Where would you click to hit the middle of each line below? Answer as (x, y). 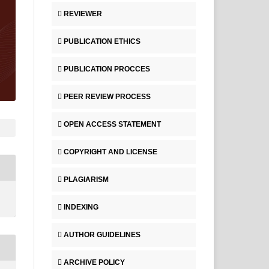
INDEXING (81, 207)
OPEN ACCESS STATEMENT (112, 124)
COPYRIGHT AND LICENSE (110, 152)
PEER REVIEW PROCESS (107, 96)
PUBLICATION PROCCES (107, 69)
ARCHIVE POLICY (94, 262)
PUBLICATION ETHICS (102, 41)
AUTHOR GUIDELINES (102, 234)
